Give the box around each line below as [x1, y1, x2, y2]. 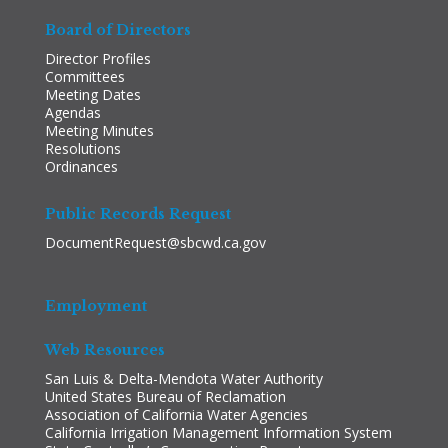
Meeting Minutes [44, 120, 154, 140]
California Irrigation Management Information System [44, 422, 392, 442]
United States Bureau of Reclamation [44, 386, 286, 406]
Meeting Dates [44, 84, 141, 104]
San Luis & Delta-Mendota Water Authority [44, 368, 323, 388]
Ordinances [44, 156, 118, 176]
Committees [44, 66, 125, 86]
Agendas [44, 102, 101, 122]
